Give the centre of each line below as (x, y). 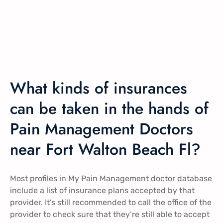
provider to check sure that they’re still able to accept (110, 215)
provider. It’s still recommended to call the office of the (111, 203)
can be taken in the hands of (109, 108)
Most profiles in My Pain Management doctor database (111, 179)
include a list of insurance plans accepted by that (102, 191)
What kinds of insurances (99, 88)
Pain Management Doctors (102, 129)
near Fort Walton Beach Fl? (105, 149)
